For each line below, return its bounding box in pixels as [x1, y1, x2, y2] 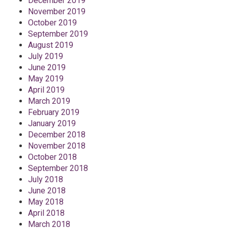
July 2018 [28, 175, 63, 184]
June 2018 [28, 186, 66, 195]
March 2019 [28, 96, 70, 106]
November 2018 [28, 141, 85, 151]
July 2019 [28, 51, 63, 61]
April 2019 [28, 85, 65, 95]
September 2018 [28, 163, 88, 173]
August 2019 [28, 40, 73, 50]
